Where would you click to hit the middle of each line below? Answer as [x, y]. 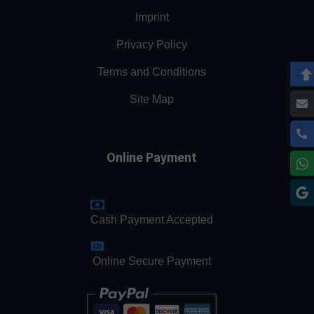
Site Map [152, 99]
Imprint [152, 17]
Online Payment [152, 157]
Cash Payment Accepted [152, 219]
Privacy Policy [152, 44]
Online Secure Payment [152, 261]
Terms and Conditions [152, 71]
